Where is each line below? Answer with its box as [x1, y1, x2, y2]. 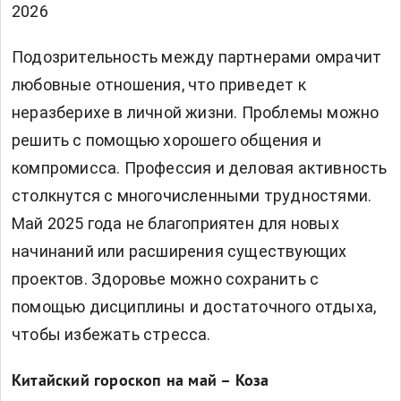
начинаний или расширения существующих [12, 242, 347, 261]
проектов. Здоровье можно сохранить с [12, 269, 320, 289]
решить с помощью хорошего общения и [12, 131, 322, 150]
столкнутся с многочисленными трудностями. [12, 186, 372, 206]
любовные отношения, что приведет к [12, 75, 306, 95]
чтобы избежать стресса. [12, 325, 211, 345]
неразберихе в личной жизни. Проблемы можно [12, 103, 380, 123]
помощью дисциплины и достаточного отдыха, [12, 297, 377, 317]
